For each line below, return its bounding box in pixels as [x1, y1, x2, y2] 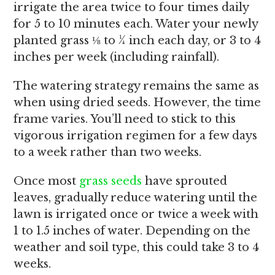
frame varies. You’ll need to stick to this [14, 112, 236, 126]
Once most [14, 174, 80, 188]
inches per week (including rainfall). [14, 50, 220, 64]
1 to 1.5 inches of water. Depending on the [14, 224, 251, 238]
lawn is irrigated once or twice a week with [14, 207, 259, 221]
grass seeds [79, 174, 142, 188]
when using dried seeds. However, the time [14, 96, 261, 109]
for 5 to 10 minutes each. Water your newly [14, 17, 258, 31]
